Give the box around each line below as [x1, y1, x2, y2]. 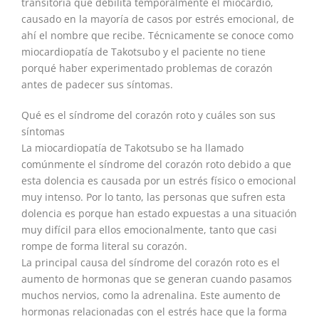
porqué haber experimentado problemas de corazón [21, 61, 273, 75]
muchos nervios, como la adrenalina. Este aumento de [21, 288, 281, 303]
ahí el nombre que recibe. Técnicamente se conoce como [21, 28, 293, 43]
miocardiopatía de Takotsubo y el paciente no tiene [21, 45, 266, 59]
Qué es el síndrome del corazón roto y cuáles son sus [21, 108, 276, 122]
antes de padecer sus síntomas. [21, 78, 173, 92]
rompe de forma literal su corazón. [21, 239, 187, 253]
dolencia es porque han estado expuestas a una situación [21, 206, 297, 221]
